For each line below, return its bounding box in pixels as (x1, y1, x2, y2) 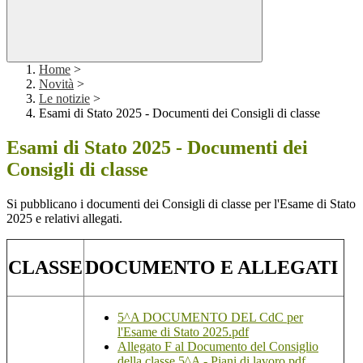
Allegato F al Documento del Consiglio (117, 340, 318, 354)
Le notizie (39, 92, 90, 106)
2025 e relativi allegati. (6, 211, 126, 226)
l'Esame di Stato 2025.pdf (117, 325, 249, 340)
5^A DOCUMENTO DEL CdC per (117, 310, 303, 325)
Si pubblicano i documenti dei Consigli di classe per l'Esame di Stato (6, 197, 356, 211)
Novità (39, 77, 74, 92)
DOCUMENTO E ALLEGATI (85, 257, 338, 279)
